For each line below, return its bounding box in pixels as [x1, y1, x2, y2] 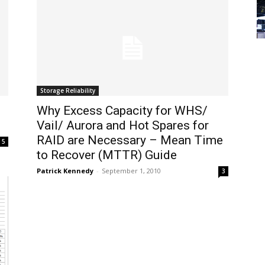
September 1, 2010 [102, 166, 161, 175]
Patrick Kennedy [37, 166, 93, 175]
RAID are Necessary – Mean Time [37, 133, 223, 147]
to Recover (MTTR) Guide [37, 148, 177, 162]
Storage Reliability [40, 86, 95, 95]
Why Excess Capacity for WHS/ [37, 104, 208, 118]
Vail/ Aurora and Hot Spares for [37, 118, 209, 132]
